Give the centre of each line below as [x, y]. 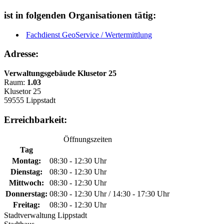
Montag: [26, 160]
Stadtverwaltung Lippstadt [45, 215]
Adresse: [21, 54]
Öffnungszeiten [87, 139]
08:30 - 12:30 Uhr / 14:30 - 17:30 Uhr [109, 193]
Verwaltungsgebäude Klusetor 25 [60, 73]
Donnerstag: [26, 193]
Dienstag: [26, 171]
